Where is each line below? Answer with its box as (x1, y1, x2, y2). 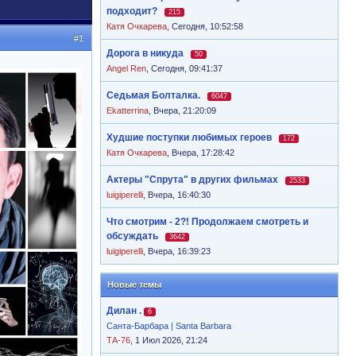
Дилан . (106, 305, 141, 316)
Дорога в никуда (106, 48, 184, 59)
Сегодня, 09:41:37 (151, 64, 222, 73)
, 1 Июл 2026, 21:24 (130, 335, 207, 345)
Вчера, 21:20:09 (153, 106, 216, 115)
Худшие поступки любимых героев (106, 132, 272, 143)
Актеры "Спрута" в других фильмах (106, 174, 278, 185)
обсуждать (106, 230, 158, 242)
